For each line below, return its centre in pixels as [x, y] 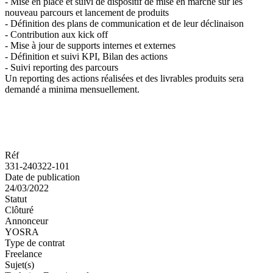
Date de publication [42, 177]
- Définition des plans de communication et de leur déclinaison [124, 23]
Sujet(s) [19, 264]
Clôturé [19, 210]
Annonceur [27, 221]
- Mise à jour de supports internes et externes [90, 45]
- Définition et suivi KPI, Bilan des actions [86, 56]
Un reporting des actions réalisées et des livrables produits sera [124, 78]
